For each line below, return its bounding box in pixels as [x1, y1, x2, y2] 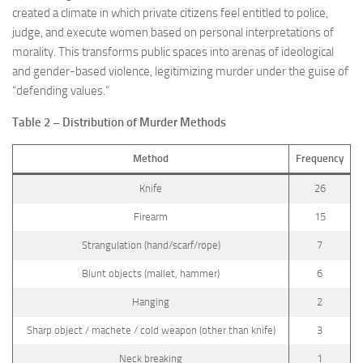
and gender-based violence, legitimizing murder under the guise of [12, 63, 348, 79]
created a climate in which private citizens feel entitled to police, [12, 5, 328, 20]
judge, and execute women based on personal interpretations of [12, 24, 334, 40]
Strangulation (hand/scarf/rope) [81, 238, 220, 251]
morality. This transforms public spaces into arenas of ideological [12, 44, 334, 59]
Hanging [132, 295, 169, 308]
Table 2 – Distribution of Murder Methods [12, 114, 226, 130]
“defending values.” [12, 83, 109, 98]
